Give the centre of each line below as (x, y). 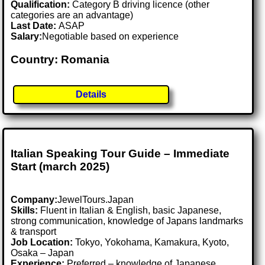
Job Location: (43, 243)
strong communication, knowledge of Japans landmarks (127, 221)
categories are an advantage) (72, 15)
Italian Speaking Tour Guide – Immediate (120, 153)
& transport (34, 232)
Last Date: (35, 25)
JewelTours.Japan (96, 200)
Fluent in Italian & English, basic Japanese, (130, 211)
